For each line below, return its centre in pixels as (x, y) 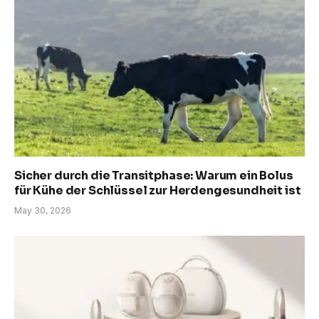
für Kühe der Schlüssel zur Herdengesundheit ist (158, 191)
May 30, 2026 (43, 211)
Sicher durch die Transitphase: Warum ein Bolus (154, 176)
